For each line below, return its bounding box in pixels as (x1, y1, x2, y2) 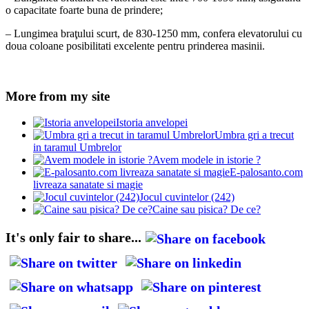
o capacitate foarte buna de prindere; (6, 3, 163, 16)
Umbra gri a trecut (215, 129, 294, 141)
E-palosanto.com (230, 166, 303, 179)
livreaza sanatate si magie (33, 179, 143, 191)
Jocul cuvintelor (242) (139, 191, 235, 203)
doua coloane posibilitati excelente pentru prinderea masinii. (6, 39, 265, 52)
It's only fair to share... (6, 230, 141, 246)
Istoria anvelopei (116, 117, 188, 129)
